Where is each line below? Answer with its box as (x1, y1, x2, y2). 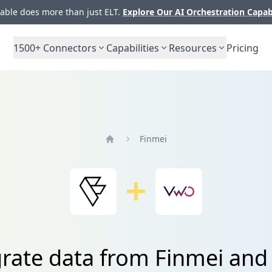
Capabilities (106, 41, 159, 55)
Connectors (41, 41, 97, 55)
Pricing (226, 41, 259, 55)
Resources (169, 41, 217, 55)
